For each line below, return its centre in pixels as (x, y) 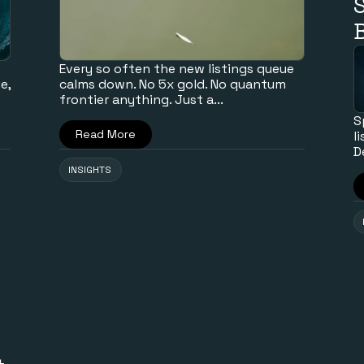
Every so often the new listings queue (177, 68)
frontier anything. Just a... (142, 99)
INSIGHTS (90, 169)
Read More (106, 134)
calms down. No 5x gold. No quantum (173, 84)
